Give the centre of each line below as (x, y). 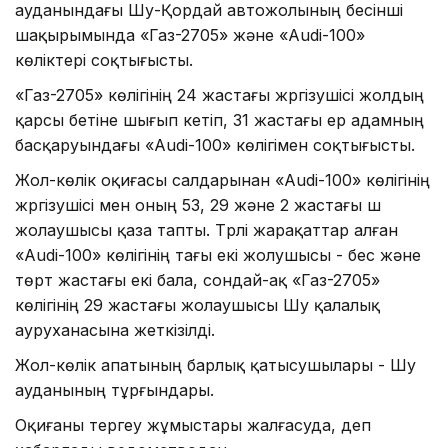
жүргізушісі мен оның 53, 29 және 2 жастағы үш (198, 204)
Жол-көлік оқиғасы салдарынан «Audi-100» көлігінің (222, 179)
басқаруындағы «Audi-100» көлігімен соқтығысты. (215, 144)
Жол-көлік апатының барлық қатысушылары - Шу (215, 364)
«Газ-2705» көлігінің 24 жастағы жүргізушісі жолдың (219, 94)
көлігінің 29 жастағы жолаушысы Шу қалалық (197, 304)
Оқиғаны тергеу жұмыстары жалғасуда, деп (193, 424)
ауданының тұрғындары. (114, 389)
